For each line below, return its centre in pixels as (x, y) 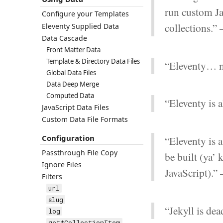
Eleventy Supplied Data (80, 26)
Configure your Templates (85, 14)
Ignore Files (61, 164)
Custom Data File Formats (85, 119)
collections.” (192, 27)
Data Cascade (64, 38)
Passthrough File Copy (79, 152)
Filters (52, 177)
